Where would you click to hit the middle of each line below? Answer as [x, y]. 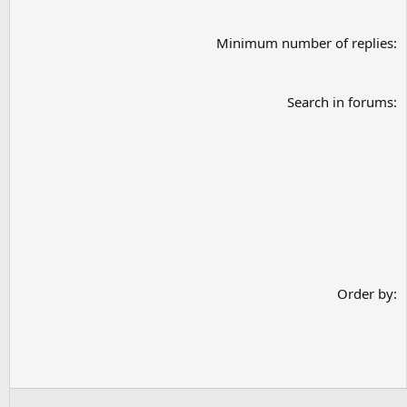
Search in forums [340, 102]
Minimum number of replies [305, 43]
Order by [365, 293]
